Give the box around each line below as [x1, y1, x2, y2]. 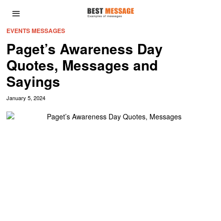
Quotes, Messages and [6, 55, 158, 75]
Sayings [6, 71, 61, 91]
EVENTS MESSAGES [6, 26, 66, 35]
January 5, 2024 [6, 94, 46, 102]
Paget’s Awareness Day [6, 38, 163, 59]
